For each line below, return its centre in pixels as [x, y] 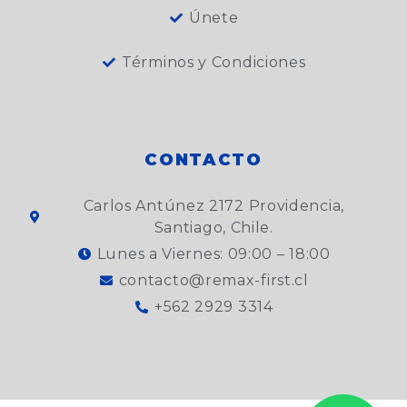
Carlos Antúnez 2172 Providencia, [213, 206]
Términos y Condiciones [214, 63]
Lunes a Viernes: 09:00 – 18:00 [213, 254]
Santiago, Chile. [213, 228]
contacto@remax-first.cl [213, 281]
